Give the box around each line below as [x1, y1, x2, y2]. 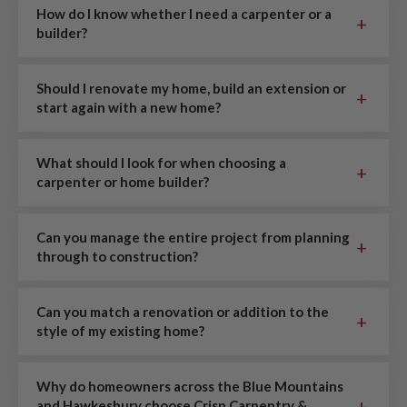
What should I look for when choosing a [36, 154, 286, 172]
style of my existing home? [36, 323, 204, 340]
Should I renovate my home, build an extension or [36, 80, 346, 97]
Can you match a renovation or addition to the [36, 303, 329, 321]
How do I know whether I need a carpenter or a [36, 5, 332, 23]
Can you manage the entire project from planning [36, 229, 350, 246]
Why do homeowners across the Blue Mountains [36, 378, 343, 395]
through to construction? [36, 248, 198, 265]
